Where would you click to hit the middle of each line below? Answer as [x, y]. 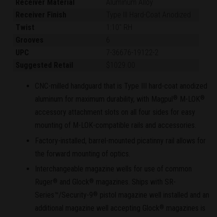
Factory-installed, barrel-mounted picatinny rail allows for [120, 140]
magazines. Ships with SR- [135, 182]
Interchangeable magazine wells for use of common [113, 169]
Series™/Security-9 [64, 195]
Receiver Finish [41, 15]
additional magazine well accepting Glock [97, 208]
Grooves [30, 40]
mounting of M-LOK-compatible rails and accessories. [116, 125]
